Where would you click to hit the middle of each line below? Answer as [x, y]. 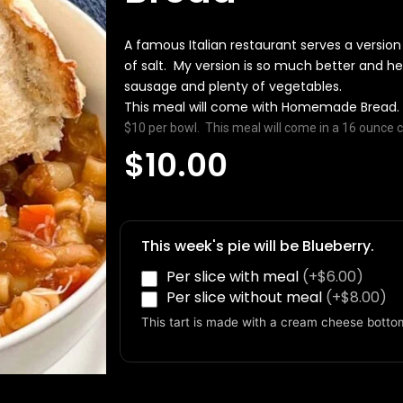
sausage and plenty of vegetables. [233, 87]
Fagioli [143, 242]
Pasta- [143, 206]
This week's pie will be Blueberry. [258, 246]
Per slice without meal [246, 297]
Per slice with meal [235, 276]
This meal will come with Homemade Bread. [262, 107]
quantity [148, 314]
